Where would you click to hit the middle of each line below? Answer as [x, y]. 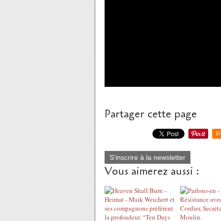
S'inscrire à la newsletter [147, 157]
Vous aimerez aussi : [152, 171]
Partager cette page [151, 114]
